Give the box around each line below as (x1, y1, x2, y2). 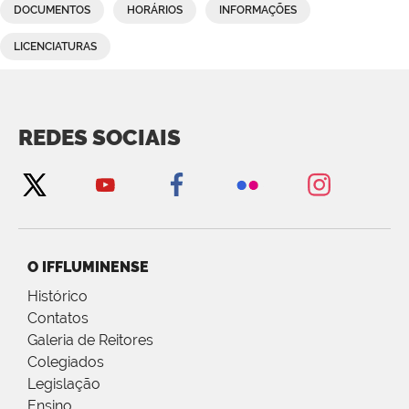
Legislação (27, 375, 100, 393)
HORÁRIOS (127, 4, 183, 17)
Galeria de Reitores (27, 331, 153, 350)
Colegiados (27, 353, 104, 372)
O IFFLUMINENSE (27, 258, 149, 277)
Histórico (27, 288, 88, 306)
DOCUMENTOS (14, 4, 90, 17)
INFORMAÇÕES (219, 4, 297, 17)
